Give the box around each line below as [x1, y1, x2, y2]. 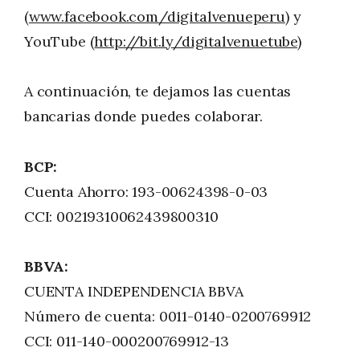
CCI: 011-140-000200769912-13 [24, 332, 229, 351]
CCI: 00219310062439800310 [24, 207, 219, 226]
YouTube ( [24, 31, 95, 51]
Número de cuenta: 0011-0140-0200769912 [24, 307, 312, 326]
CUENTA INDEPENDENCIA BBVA [24, 282, 243, 301]
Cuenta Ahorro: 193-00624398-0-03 [24, 182, 268, 201]
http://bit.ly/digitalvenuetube [94, 31, 297, 51]
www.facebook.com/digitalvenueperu [28, 6, 285, 26]
